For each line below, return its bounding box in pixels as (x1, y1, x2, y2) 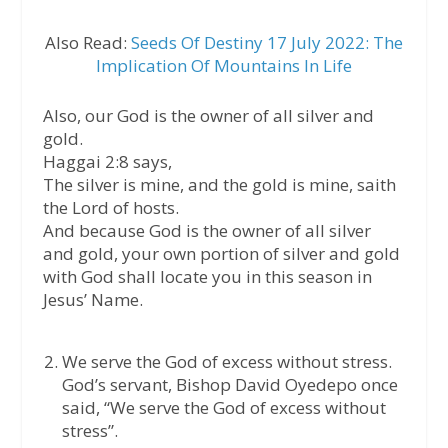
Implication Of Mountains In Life (95, 54, 352, 78)
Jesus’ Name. (42, 288, 143, 312)
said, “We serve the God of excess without (61, 396, 386, 420)
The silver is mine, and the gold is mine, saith (42, 173, 396, 197)
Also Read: (44, 31, 131, 55)
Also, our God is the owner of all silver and (42, 104, 374, 128)
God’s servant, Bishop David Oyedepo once (61, 373, 398, 397)
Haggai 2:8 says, (42, 150, 172, 174)
